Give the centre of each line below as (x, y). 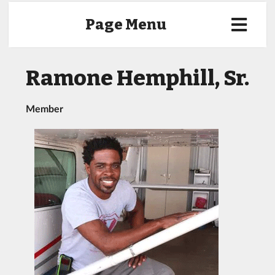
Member (45, 108)
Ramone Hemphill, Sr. (137, 78)
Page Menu (126, 25)
